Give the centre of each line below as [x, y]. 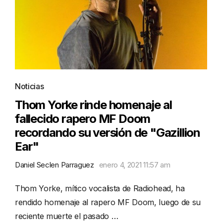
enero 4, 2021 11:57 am [135, 165]
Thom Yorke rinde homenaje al [93, 105]
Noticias [29, 86]
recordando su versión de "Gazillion [108, 133]
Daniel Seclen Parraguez [55, 165]
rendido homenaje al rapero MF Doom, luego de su [108, 202]
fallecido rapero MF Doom [83, 119]
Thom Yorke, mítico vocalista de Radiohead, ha [100, 189]
